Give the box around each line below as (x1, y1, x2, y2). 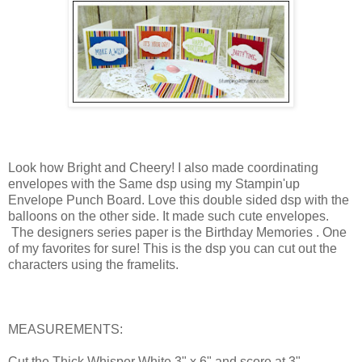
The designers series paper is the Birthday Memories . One (8, 225, 347, 240)
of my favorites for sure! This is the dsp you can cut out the (8, 242, 337, 256)
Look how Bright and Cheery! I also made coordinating (8, 161, 318, 175)
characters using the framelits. (8, 258, 182, 272)
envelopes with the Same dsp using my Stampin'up (8, 177, 300, 192)
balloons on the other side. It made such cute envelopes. (8, 209, 329, 224)
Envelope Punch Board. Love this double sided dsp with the (8, 193, 349, 208)
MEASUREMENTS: (8, 322, 123, 337)
